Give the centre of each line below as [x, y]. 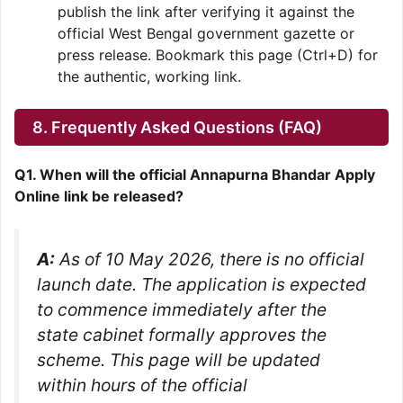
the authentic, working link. [149, 76]
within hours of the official [142, 385]
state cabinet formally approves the [182, 334]
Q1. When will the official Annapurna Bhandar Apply [195, 174]
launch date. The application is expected [201, 284]
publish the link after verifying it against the [206, 11]
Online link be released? [99, 196]
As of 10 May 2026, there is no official [210, 259]
